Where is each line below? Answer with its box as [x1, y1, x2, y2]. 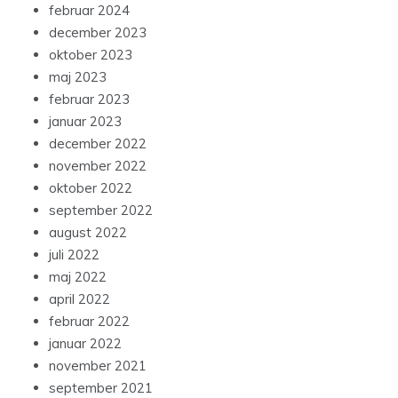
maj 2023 [49, 68, 107, 85]
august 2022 [49, 223, 127, 241]
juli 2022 [49, 245, 99, 263]
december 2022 [49, 134, 147, 152]
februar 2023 [49, 90, 130, 107]
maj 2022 [49, 267, 107, 285]
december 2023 [49, 23, 147, 41]
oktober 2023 [49, 45, 132, 63]
